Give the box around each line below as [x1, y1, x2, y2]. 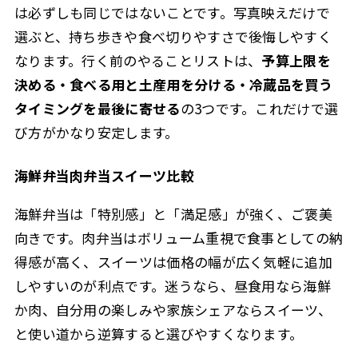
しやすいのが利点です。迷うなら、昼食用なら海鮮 [14, 275, 331, 296]
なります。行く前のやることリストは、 [14, 50, 262, 71]
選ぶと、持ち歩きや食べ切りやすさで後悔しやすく [14, 26, 332, 47]
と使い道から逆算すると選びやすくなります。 [14, 323, 304, 344]
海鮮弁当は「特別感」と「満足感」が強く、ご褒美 [14, 203, 332, 224]
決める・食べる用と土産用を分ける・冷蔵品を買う [14, 74, 332, 95]
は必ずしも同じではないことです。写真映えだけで [14, 2, 330, 23]
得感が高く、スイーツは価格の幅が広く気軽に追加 [14, 251, 332, 272]
